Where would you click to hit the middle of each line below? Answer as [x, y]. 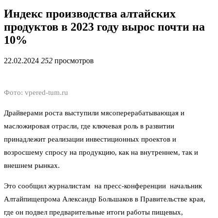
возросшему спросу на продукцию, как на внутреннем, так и [101, 152]
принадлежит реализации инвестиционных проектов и [90, 139]
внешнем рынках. [32, 165]
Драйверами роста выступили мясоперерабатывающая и [94, 113]
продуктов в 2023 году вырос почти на [104, 27]
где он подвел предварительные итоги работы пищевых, [93, 212]
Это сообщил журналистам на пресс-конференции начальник [103, 186]
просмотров [73, 60]
